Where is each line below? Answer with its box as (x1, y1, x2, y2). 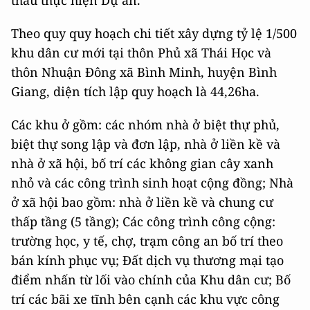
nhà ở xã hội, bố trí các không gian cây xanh (11, 155, 273, 172)
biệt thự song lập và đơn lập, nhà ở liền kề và (11, 136, 280, 153)
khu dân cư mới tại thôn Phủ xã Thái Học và (11, 44, 271, 62)
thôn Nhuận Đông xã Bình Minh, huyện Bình (11, 64, 277, 81)
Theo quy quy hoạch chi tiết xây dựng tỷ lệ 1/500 (11, 25, 297, 42)
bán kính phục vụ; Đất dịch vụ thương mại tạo (11, 252, 284, 269)
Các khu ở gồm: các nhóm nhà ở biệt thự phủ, (11, 116, 280, 134)
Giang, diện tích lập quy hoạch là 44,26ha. (11, 83, 259, 100)
